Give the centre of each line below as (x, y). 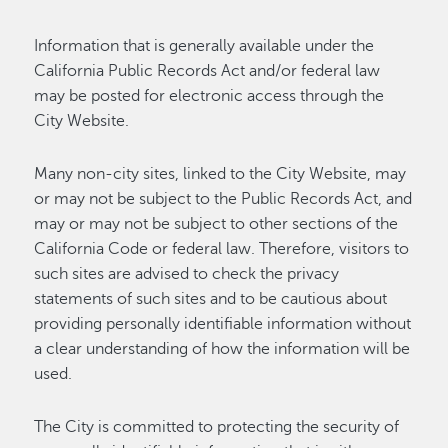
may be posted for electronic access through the (209, 96)
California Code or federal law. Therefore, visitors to (222, 249)
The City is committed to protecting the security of (217, 427)
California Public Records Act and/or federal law (207, 71)
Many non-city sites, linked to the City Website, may (220, 174)
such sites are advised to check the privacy (187, 274)
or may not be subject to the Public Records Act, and (223, 199)
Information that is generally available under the (204, 46)
